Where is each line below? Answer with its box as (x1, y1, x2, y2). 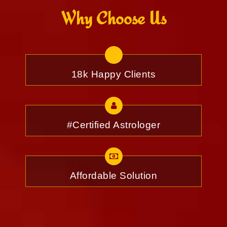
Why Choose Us (61, 7, 166, 29)
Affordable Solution (69, 170, 158, 181)
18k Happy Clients (71, 69, 156, 80)
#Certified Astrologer (66, 120, 161, 131)
